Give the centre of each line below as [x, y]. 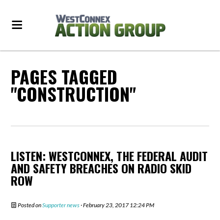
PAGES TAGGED [64, 76]
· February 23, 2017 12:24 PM [117, 205]
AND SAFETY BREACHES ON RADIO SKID [101, 168]
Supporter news [61, 205]
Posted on [30, 205]
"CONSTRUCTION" [74, 94]
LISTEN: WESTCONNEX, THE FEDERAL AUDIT [110, 156]
